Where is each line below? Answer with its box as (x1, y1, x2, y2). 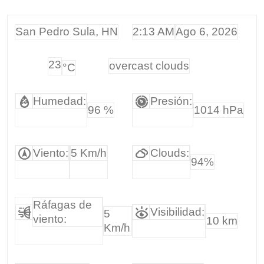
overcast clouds (109, 60, 190, 72)
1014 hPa (193, 103, 243, 116)
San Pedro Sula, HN (15, 25, 118, 38)
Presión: (150, 94, 192, 107)
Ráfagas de (32, 198, 92, 211)
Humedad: (32, 94, 86, 107)
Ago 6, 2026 (176, 25, 237, 38)
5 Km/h (70, 146, 107, 159)
